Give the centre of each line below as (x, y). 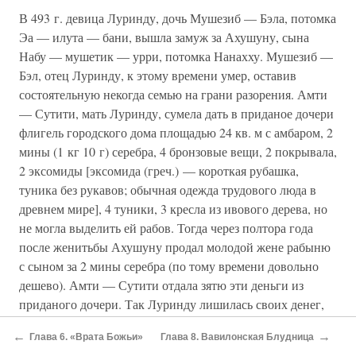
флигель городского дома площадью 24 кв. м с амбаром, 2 (176, 133)
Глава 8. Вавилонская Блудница (237, 337)
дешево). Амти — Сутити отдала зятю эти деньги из (161, 285)
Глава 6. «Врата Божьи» (86, 337)
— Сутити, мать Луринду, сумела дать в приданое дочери (176, 114)
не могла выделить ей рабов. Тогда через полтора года (166, 228)
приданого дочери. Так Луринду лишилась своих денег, (172, 304)
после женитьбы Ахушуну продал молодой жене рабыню (175, 247)
